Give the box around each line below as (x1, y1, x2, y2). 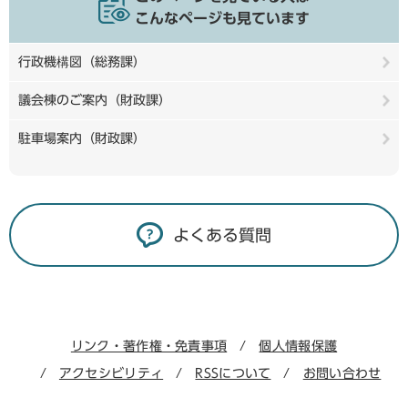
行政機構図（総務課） (18, 55, 146, 68)
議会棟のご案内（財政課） (18, 93, 171, 107)
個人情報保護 (259, 339, 338, 352)
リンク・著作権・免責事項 (70, 339, 228, 352)
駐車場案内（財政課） (18, 131, 146, 145)
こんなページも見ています (135, 10, 310, 25)
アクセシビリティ (58, 366, 164, 380)
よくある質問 (173, 226, 271, 243)
